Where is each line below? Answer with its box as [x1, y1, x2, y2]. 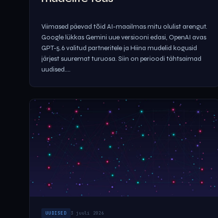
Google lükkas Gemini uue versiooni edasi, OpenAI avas [41, 33, 206, 41]
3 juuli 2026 [70, 210, 104, 216]
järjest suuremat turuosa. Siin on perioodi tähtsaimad [41, 54, 201, 63]
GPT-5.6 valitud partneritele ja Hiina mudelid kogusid [41, 44, 197, 52]
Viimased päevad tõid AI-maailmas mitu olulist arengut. [41, 22, 207, 31]
